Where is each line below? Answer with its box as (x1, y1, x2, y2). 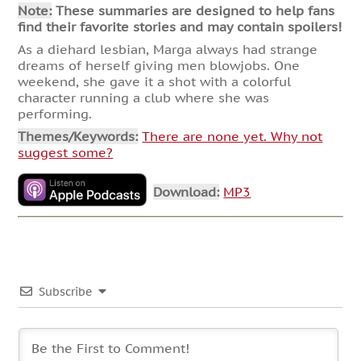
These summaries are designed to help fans (52, 2, 335, 19)
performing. (18, 106, 93, 122)
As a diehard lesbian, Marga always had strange (18, 41, 318, 58)
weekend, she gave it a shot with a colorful (18, 73, 292, 90)
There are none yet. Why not (142, 128, 323, 145)
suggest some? (18, 144, 114, 161)
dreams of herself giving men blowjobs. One (18, 57, 301, 74)
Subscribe (39, 284, 93, 299)
